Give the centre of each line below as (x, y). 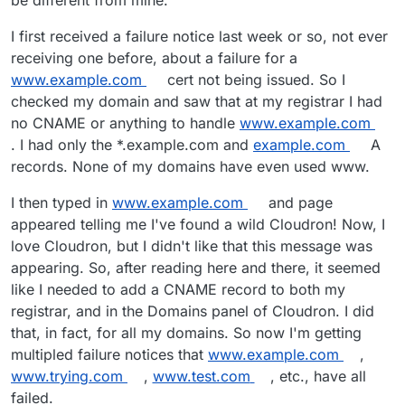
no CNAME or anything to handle (125, 123)
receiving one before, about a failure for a (154, 58)
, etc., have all (318, 377)
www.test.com (201, 377)
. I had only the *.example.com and (132, 145)
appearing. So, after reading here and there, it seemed (196, 268)
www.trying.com (67, 377)
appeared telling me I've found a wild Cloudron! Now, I (198, 225)
